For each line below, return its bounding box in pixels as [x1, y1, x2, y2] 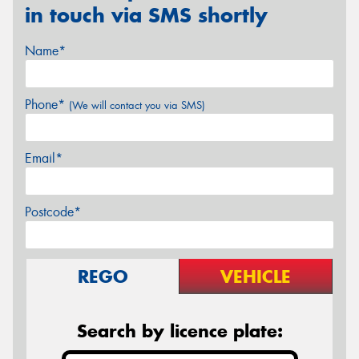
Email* [25, 149, 63, 167]
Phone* [25, 95, 69, 113]
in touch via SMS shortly [25, 2, 268, 29]
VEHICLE [220, 264, 291, 288]
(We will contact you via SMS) [69, 98, 205, 112]
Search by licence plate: [76, 319, 283, 342]
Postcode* [25, 203, 81, 220]
